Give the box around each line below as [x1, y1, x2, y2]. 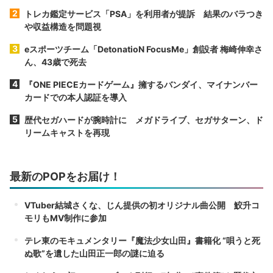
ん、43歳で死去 [24, 56, 87, 67]
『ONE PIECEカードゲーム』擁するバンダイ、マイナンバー [24, 79, 258, 90]
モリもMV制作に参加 [24, 212, 107, 223]
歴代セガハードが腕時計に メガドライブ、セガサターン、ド [24, 114, 263, 125]
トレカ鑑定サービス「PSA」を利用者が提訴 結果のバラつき [24, 8, 263, 19]
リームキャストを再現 [24, 127, 110, 138]
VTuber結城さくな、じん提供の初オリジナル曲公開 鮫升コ [24, 199, 260, 210]
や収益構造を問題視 [24, 21, 101, 32]
